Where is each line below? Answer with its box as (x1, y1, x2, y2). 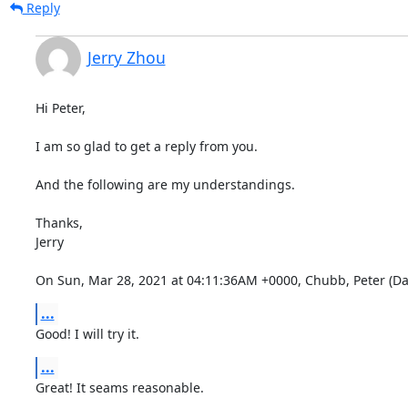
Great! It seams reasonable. (35, 378, 204, 396)
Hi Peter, (35, 98, 86, 117)
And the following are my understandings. (35, 175, 295, 193)
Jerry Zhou (87, 46, 166, 68)
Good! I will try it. (35, 324, 139, 342)
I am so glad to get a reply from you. (35, 137, 258, 155)
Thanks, (35, 213, 83, 231)
